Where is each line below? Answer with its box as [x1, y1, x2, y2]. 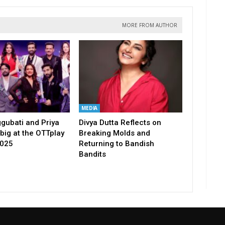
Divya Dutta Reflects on [78, 118, 161, 127]
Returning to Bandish [78, 139, 154, 148]
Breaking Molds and [78, 128, 150, 138]
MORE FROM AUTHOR [122, 22, 177, 29]
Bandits [78, 149, 106, 159]
